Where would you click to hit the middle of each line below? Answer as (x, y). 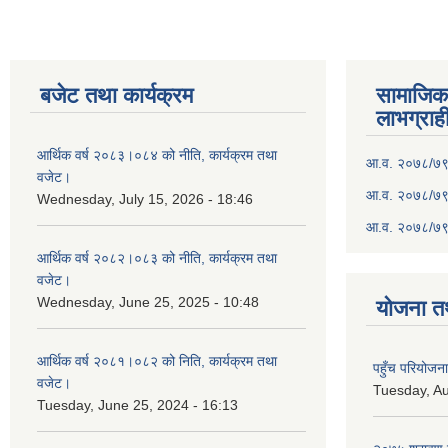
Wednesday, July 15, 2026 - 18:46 (145, 199)
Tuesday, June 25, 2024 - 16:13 (137, 405)
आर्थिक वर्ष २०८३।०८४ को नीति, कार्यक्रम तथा (157, 155)
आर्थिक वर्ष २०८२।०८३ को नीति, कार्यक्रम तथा (157, 258)
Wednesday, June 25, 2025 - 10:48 (148, 302)
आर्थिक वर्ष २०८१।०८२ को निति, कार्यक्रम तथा (157, 361)
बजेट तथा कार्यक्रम (116, 95)
